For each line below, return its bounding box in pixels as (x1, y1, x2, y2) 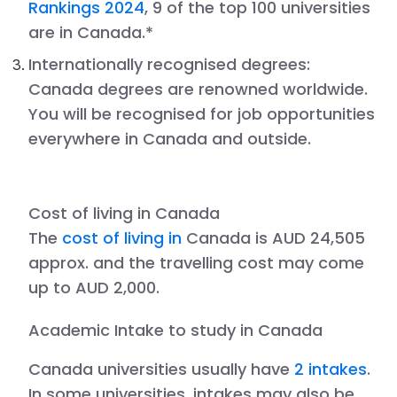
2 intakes (294, 357, 367, 380)
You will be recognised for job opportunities (28, 102, 375, 125)
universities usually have (93, 357, 294, 380)
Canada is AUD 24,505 (186, 226, 365, 249)
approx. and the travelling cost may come (28, 251, 364, 274)
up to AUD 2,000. (28, 276, 160, 299)
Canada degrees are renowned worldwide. (28, 77, 368, 100)
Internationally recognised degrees (28, 52, 307, 75)
